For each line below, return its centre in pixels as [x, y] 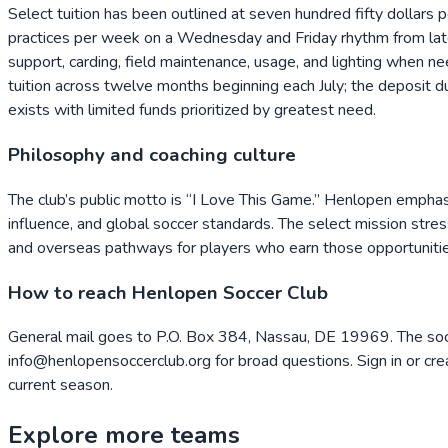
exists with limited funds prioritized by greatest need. [192, 110]
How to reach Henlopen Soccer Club [168, 292]
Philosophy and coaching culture [152, 155]
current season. [60, 385]
